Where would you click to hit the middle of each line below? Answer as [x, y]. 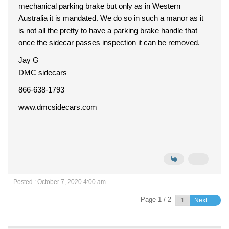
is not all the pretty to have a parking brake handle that [108, 30]
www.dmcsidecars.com [58, 107]
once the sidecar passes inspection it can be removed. [109, 43]
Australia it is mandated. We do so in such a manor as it [111, 18]
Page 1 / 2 [156, 200]
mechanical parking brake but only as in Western [99, 6]
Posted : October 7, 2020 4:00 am [60, 182]
